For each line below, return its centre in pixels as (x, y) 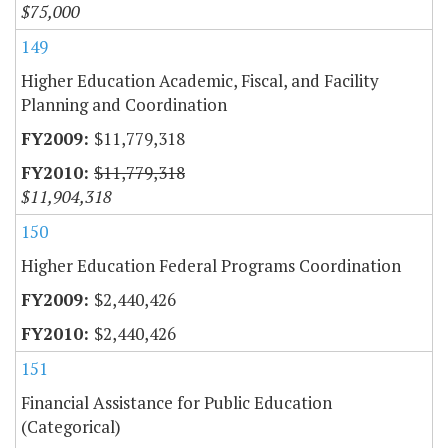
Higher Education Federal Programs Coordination (211, 266)
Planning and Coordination (124, 105)
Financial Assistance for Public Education (176, 403)
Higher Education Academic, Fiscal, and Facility (200, 81)
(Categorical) (71, 427)
